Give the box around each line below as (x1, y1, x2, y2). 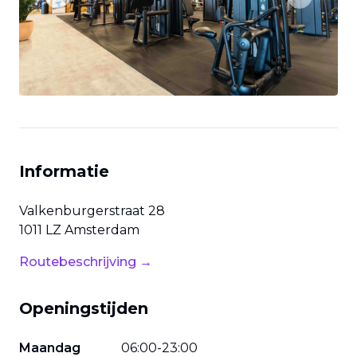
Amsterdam (65, 222, 139, 237)
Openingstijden (19, 299, 148, 318)
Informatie (19, 162, 109, 181)
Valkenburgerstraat (19, 203, 145, 218)
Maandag (19, 340, 80, 355)
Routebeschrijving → (19, 254, 152, 269)
